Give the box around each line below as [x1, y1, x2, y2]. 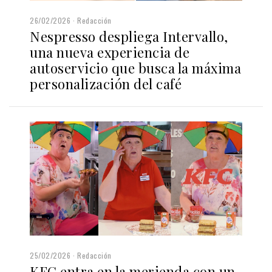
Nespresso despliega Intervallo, [30, 27, 228, 46]
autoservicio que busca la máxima [30, 59, 241, 78]
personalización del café [30, 75, 182, 93]
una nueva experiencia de [30, 43, 189, 62]
